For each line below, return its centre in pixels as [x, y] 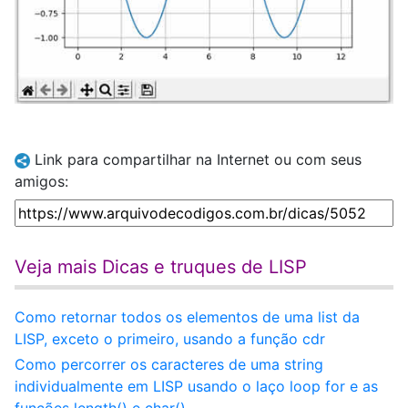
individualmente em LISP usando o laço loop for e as [196, 386]
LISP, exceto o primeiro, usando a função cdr [170, 339]
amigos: [41, 181]
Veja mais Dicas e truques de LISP [161, 267]
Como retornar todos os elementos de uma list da [187, 317]
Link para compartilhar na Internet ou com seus [196, 159]
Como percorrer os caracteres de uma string [169, 364]
